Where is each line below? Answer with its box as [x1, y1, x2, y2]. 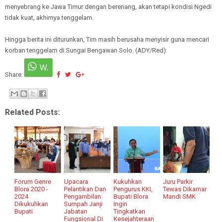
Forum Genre [14, 177, 52, 185]
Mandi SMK [163, 192, 196, 200]
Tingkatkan [113, 207, 146, 215]
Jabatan [64, 207, 88, 215]
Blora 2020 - [14, 185, 49, 193]
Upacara [64, 177, 89, 185]
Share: [5, 71, 24, 78]
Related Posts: [5, 107, 60, 117]
